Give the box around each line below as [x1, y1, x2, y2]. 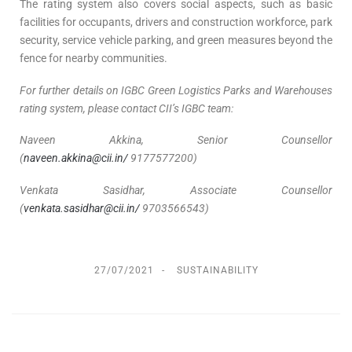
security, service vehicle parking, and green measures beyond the [20, 34, 332, 47]
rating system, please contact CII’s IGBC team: [20, 101, 233, 115]
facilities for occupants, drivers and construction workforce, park [20, 16, 332, 29]
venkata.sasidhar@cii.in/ [24, 201, 140, 214]
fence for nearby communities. [20, 52, 167, 65]
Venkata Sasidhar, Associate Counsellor [20, 183, 332, 196]
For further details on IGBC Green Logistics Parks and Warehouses [20, 83, 332, 97]
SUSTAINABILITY [176, 265, 258, 277]
